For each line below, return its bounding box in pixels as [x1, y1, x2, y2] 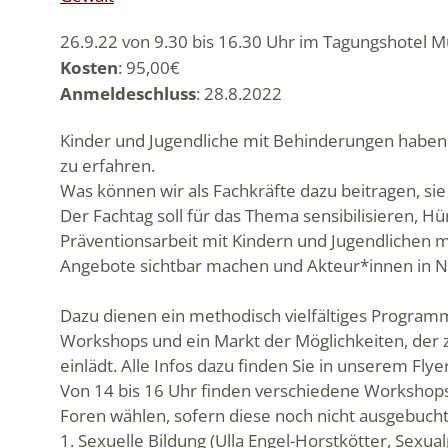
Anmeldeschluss [60, 82, 196, 106]
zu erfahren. [60, 153, 155, 177]
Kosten [60, 56, 118, 80]
